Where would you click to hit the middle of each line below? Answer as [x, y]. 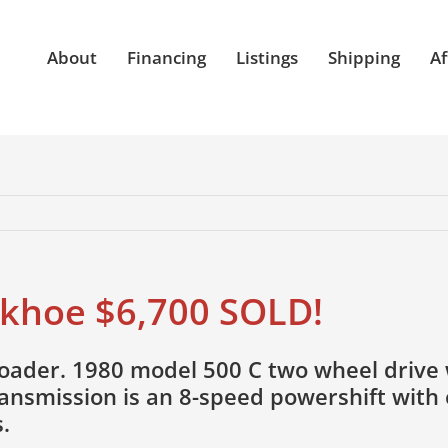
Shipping [364, 57]
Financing [166, 57]
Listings [267, 57]
